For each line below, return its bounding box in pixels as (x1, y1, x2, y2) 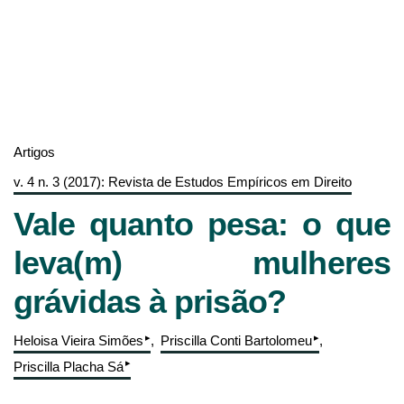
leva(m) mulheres (14, 244, 390, 282)
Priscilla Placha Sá (14, 359, 124, 375)
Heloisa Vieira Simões (14, 333, 143, 349)
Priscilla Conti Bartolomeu (161, 333, 312, 349)
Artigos (14, 143, 55, 160)
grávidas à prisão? (14, 283, 286, 321)
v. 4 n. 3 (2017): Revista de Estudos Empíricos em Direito (14, 173, 352, 189)
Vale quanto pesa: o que (14, 206, 390, 243)
